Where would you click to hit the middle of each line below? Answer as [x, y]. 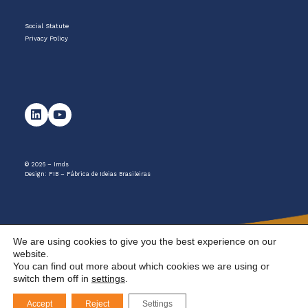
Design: [36, 174]
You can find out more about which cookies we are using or [141, 266]
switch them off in [52, 278]
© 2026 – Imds [46, 164]
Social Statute [46, 26]
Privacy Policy [46, 38]
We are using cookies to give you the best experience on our [145, 241]
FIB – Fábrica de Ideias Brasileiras [99, 174]
